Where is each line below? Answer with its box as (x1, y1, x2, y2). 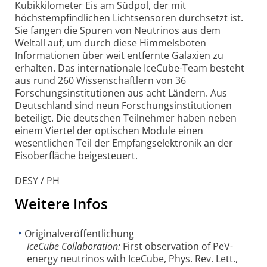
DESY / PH (15, 173, 60, 187)
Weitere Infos (15, 193, 108, 213)
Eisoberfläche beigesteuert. (15, 148, 138, 162)
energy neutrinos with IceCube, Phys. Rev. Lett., (27, 252, 238, 265)
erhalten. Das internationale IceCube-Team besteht (15, 61, 244, 74)
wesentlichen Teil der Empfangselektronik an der (15, 136, 233, 150)
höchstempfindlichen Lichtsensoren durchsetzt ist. (15, 11, 243, 24)
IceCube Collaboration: (27, 239, 120, 253)
